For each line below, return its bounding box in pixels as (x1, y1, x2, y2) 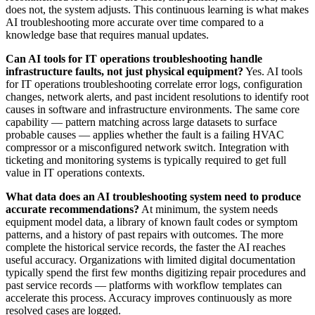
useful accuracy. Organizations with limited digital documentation (6, 254, 295, 266)
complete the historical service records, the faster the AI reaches (6, 241, 285, 254)
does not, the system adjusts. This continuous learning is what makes (6, 4, 309, 16)
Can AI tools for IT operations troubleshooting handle (6, 53, 262, 65)
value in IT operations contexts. (6, 167, 145, 179)
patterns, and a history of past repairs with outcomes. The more (6, 229, 283, 241)
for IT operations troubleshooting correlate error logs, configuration (6, 78, 302, 91)
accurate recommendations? (6, 203, 139, 216)
